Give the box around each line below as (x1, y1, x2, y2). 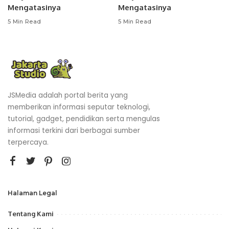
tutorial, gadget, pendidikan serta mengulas (8, 114, 160, 124)
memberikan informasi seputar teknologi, (8, 102, 150, 112)
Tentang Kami (8, 210, 54, 218)
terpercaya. (8, 138, 49, 147)
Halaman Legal (8, 189, 57, 197)
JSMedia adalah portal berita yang (8, 90, 128, 100)
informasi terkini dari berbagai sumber (8, 126, 140, 135)
